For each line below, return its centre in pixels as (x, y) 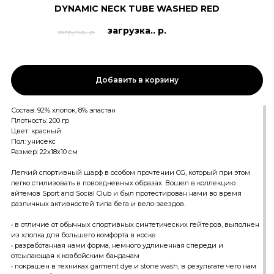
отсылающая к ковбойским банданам (75, 256)
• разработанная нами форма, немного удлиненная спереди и (117, 245)
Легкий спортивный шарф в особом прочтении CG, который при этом (130, 172)
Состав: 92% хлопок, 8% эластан (63, 110)
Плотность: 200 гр (40, 120)
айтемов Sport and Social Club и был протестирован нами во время (126, 193)
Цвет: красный (36, 131)
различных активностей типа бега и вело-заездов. (98, 204)
